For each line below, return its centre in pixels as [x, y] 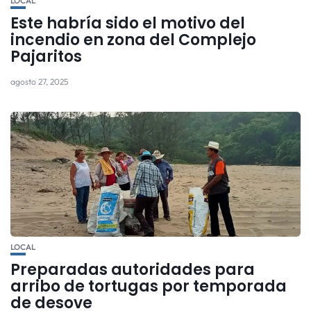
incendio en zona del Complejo [133, 40]
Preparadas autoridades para [133, 270]
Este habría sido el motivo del [128, 24]
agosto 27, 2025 [39, 82]
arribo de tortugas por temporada [149, 287]
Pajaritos [46, 57]
